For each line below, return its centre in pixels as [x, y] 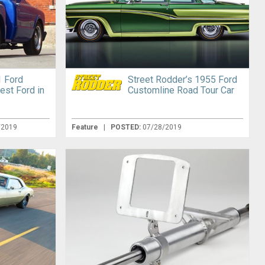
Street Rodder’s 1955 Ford [182, 80]
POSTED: [126, 127]
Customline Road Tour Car [181, 91]
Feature [85, 127]
